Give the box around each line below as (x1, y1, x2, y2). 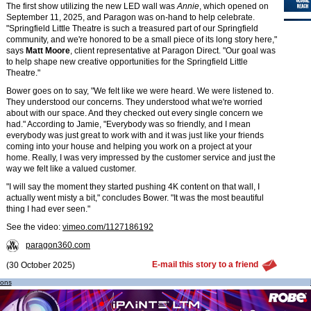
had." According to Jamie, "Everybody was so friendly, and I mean (6, 119, 251, 129)
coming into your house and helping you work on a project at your (6, 142, 252, 151)
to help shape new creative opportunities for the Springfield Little (6, 57, 248, 67)
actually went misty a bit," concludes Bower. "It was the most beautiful (6, 193, 264, 203)
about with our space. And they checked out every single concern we (6, 108, 263, 118)
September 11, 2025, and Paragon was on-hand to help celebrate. (6, 12, 255, 22)
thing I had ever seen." (6, 204, 90, 214)
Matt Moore (26, 46, 70, 56)
